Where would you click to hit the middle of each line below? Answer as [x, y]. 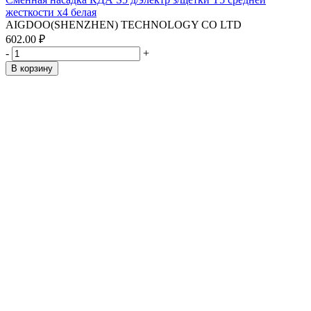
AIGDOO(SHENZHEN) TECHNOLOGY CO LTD [124, 25]
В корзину [32, 68]
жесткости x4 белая [51, 12]
